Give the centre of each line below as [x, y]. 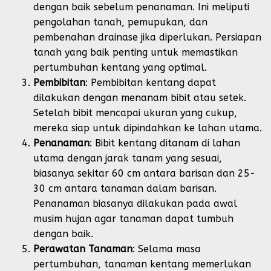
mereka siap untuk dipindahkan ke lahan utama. [148, 128]
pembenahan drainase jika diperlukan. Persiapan [147, 37]
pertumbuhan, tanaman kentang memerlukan [142, 264]
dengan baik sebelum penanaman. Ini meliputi [141, 7]
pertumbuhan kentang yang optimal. [120, 67]
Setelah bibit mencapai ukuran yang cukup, [135, 113]
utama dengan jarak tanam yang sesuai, [128, 158]
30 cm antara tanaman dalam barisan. [125, 188]
